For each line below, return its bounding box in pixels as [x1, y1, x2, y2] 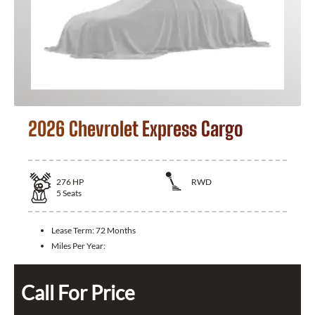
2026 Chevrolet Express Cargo [28, 116, 243, 141]
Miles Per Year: [51, 240, 105, 251]
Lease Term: [51, 224, 96, 236]
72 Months [96, 224, 136, 236]
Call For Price [21, 280, 135, 304]
